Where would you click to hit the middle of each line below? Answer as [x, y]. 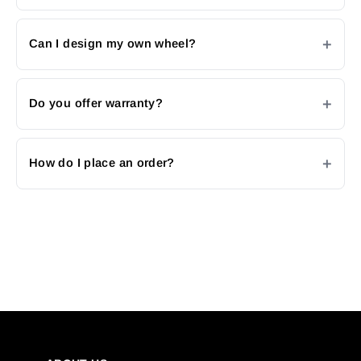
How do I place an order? [102, 163]
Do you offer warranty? [96, 104]
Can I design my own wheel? [113, 44]
